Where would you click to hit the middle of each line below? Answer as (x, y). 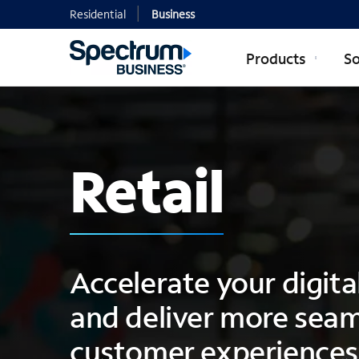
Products (277, 58)
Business (173, 14)
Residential (98, 14)
